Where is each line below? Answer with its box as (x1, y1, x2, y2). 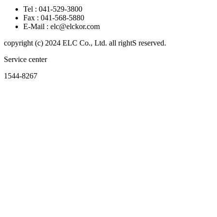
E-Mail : (23, 22, 50, 31)
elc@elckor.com (50, 22, 100, 31)
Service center (4, 55, 47, 64)
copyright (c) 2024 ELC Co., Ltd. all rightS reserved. (4, 39, 166, 47)
